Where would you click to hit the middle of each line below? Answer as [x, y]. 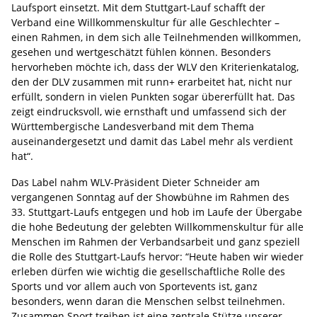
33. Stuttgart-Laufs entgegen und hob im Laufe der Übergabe [157, 212]
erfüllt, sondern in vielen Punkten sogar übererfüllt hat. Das [153, 96]
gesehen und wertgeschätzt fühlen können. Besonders [141, 52]
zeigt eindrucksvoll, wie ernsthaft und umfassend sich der [149, 111]
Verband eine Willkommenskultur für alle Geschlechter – [145, 22]
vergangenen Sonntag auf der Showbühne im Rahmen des [150, 197]
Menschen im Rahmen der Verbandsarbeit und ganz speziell [156, 241]
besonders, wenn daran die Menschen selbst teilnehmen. [148, 301]
